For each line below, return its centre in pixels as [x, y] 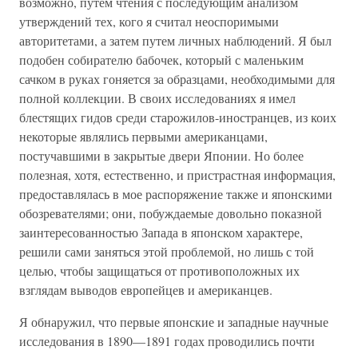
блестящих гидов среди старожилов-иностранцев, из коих [178, 117]
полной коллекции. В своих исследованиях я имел [157, 98]
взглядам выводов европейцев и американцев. [146, 290]
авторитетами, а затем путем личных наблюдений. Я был [175, 40]
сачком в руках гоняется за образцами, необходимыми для [177, 79]
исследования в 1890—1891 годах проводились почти [167, 341]
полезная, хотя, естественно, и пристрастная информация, [177, 175]
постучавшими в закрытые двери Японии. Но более [161, 155]
